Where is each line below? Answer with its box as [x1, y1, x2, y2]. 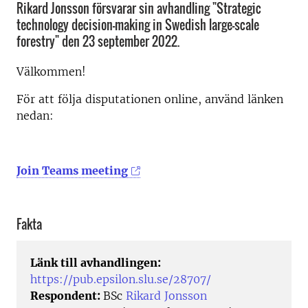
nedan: [16, 109, 54, 122]
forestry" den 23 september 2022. [16, 32, 179, 50]
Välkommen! [16, 65, 86, 78]
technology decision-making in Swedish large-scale [16, 16, 259, 34]
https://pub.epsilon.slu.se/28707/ [30, 272, 211, 287]
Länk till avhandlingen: [30, 256, 161, 270]
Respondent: [30, 289, 103, 303]
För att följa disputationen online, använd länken [16, 92, 283, 106]
